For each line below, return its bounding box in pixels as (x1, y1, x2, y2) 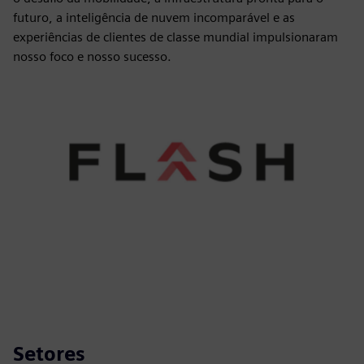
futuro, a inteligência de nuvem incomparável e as (13, 10, 295, 25)
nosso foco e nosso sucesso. (13, 49, 171, 64)
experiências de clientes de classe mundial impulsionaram (13, 29, 338, 45)
